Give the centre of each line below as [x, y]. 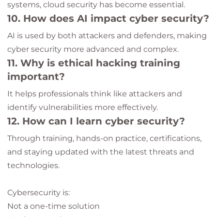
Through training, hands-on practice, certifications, [104, 138]
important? [36, 77]
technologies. [33, 165]
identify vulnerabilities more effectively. [83, 107]
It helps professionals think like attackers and [95, 94]
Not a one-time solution [54, 206]
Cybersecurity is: [39, 193]
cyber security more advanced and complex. [93, 49]
